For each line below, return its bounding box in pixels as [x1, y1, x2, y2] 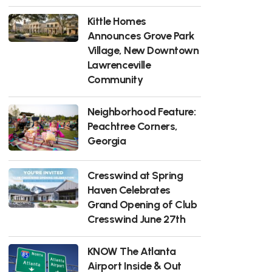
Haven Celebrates [87, 183, 171, 197]
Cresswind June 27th [87, 212, 186, 226]
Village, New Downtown [87, 44, 199, 57]
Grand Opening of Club [87, 198, 197, 211]
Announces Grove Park [87, 29, 195, 42]
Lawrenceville [87, 58, 151, 72]
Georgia [87, 134, 126, 148]
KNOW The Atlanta [87, 245, 176, 258]
